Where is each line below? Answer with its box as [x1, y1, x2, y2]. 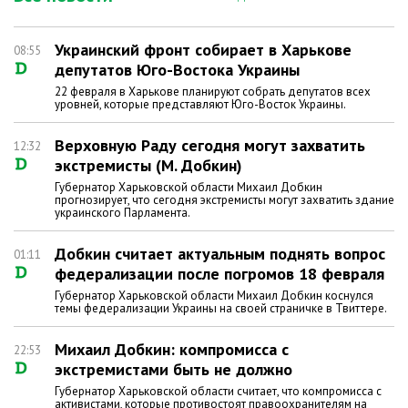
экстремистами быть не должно [55, 359, 292, 380]
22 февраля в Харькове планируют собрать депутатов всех [55, 84, 371, 99]
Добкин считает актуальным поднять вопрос [55, 243, 385, 264]
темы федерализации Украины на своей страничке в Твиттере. [55, 301, 387, 316]
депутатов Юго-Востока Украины [55, 59, 300, 80]
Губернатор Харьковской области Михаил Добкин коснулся [55, 288, 373, 303]
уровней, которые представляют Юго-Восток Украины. [55, 97, 346, 112]
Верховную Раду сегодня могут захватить [55, 135, 365, 156]
